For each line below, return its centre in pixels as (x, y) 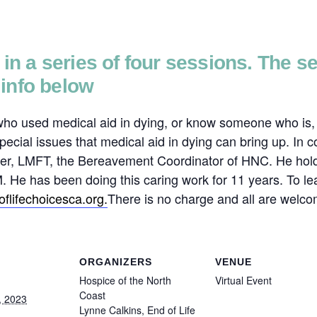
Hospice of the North (125, 281)
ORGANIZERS (116, 262)
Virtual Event (243, 281)
